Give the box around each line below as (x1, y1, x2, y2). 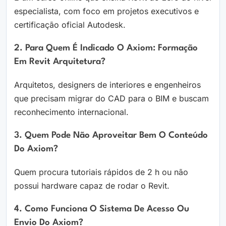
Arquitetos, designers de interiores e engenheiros (14, 80, 201, 90)
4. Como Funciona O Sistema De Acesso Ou (14, 205, 189, 214)
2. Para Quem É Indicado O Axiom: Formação (14, 44, 198, 53)
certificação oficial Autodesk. (14, 20, 126, 30)
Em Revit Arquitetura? (14, 58, 105, 67)
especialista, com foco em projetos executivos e (14, 6, 199, 17)
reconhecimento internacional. (14, 107, 129, 118)
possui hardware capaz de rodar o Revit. (14, 181, 169, 191)
